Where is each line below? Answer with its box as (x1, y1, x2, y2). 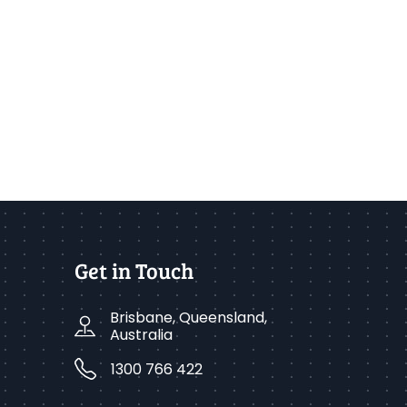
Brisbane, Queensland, (109, 307, 267, 328)
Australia (109, 324, 173, 345)
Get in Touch (74, 255, 194, 285)
